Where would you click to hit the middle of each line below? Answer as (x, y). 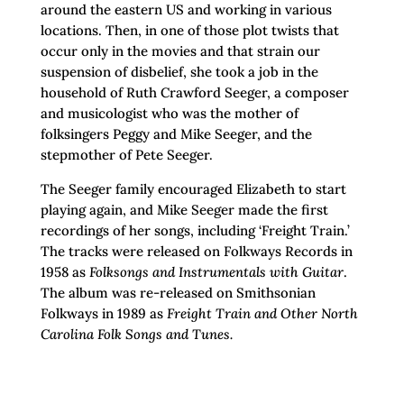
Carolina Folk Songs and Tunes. (136, 335)
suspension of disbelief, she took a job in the (179, 72)
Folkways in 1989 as (103, 314)
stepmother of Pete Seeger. (126, 155)
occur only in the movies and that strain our (180, 51)
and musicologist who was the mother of (169, 114)
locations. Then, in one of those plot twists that (189, 31)
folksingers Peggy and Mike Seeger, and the (176, 134)
